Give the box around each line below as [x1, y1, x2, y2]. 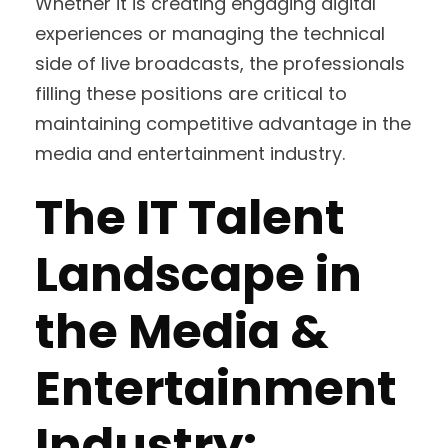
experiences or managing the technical [35, 20, 385, 46]
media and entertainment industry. [35, 140, 350, 166]
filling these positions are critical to [35, 80, 347, 106]
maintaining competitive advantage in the [35, 110, 411, 136]
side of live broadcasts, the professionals [35, 50, 405, 76]
